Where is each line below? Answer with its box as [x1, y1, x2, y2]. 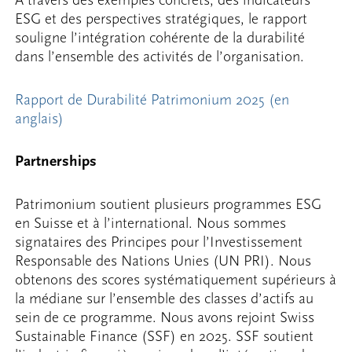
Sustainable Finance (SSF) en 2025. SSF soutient [15, 328, 314, 346]
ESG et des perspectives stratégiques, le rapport [15, 10, 308, 28]
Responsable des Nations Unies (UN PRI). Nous [15, 252, 312, 270]
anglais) [15, 109, 64, 127]
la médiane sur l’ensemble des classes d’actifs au [15, 290, 314, 308]
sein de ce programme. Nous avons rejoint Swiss [15, 309, 315, 327]
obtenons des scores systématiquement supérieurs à [15, 271, 337, 289]
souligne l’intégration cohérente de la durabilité [15, 29, 306, 47]
